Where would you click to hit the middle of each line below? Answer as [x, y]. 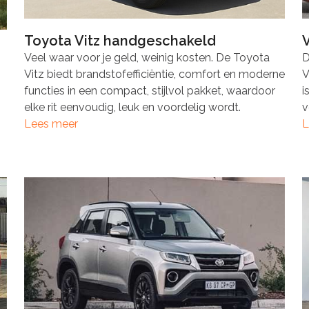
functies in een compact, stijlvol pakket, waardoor [149, 91]
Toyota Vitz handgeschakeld [120, 41]
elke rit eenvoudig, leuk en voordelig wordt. [132, 108]
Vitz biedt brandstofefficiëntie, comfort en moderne [154, 74]
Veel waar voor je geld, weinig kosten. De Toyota [147, 58]
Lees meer [51, 124]
